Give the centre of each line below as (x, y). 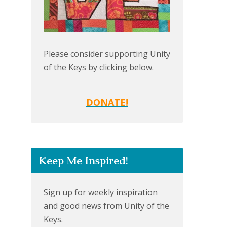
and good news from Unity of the (106, 206)
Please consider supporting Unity (107, 54)
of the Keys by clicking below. (99, 67)
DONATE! (107, 102)
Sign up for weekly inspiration (101, 192)
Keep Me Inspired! (83, 160)
